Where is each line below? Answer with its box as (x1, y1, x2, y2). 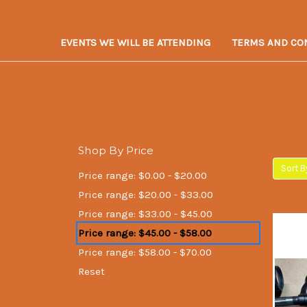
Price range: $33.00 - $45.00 (78, 207, 212, 220)
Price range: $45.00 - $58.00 (78, 226, 212, 239)
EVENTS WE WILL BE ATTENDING (60, 36, 210, 49)
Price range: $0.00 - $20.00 (78, 169, 207, 182)
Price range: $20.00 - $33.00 (78, 188, 213, 201)
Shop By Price (78, 143, 154, 157)
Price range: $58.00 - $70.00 (78, 245, 212, 258)
